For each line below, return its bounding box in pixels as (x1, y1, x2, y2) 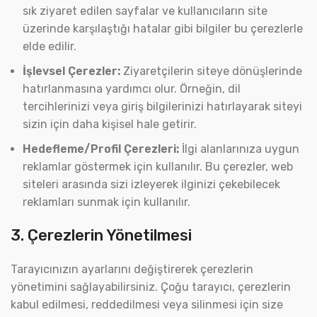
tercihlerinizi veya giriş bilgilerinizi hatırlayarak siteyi (23, 100, 302, 113)
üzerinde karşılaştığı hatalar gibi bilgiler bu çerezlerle (23, 22, 303, 35)
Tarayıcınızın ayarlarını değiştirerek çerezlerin (11, 263, 253, 276)
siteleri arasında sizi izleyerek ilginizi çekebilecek (23, 178, 280, 191)
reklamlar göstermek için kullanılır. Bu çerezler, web (23, 160, 293, 173)
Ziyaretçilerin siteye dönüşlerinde (120, 64, 302, 78)
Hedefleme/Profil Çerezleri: (23, 142, 179, 156)
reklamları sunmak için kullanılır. (23, 195, 190, 209)
